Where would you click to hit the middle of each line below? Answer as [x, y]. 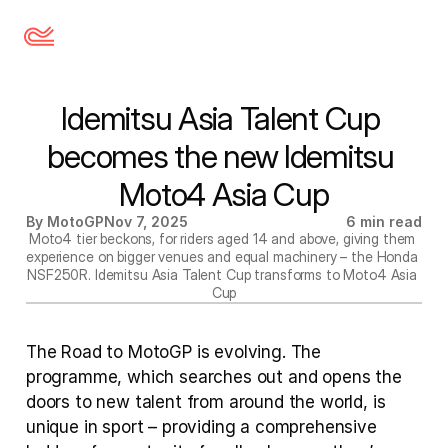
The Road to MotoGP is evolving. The [174, 352]
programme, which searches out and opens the [214, 377]
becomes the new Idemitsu [220, 156]
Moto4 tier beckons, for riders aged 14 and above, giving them [222, 238]
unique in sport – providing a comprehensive [201, 427]
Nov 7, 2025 [146, 221]
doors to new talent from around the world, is [206, 402]
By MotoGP [65, 221]
